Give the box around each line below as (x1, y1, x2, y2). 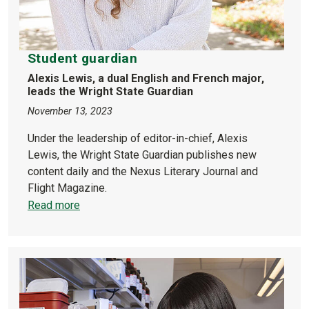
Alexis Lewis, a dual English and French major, (28, 71, 264, 85)
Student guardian (28, 50, 138, 66)
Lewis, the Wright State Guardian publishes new (28, 148, 257, 161)
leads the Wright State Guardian (28, 84, 193, 98)
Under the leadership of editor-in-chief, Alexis (28, 131, 248, 145)
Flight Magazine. (28, 181, 107, 195)
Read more (28, 198, 80, 212)
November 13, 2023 (28, 105, 112, 117)
